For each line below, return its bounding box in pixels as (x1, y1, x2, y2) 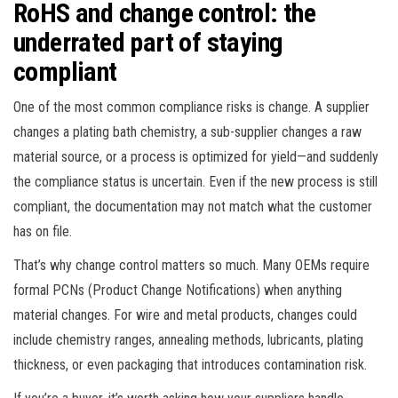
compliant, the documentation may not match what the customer (13, 197, 372, 215)
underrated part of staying (13, 26, 283, 58)
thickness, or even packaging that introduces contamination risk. (13, 355, 367, 373)
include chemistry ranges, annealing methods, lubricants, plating (13, 330, 363, 348)
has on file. (13, 222, 72, 240)
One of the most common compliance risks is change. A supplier (13, 98, 370, 115)
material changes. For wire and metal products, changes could (13, 306, 357, 323)
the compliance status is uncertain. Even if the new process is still (13, 172, 378, 190)
